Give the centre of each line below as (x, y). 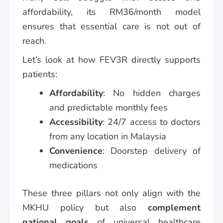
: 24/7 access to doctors (152, 122)
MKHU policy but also (85, 207)
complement (174, 207)
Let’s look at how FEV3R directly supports (111, 59)
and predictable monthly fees (109, 107)
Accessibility (76, 122)
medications (73, 165)
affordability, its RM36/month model (111, 12)
